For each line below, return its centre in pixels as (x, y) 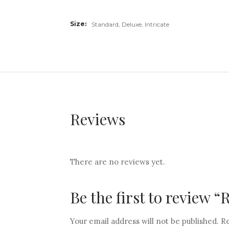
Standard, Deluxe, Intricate (130, 24)
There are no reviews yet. (118, 162)
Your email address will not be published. (144, 221)
